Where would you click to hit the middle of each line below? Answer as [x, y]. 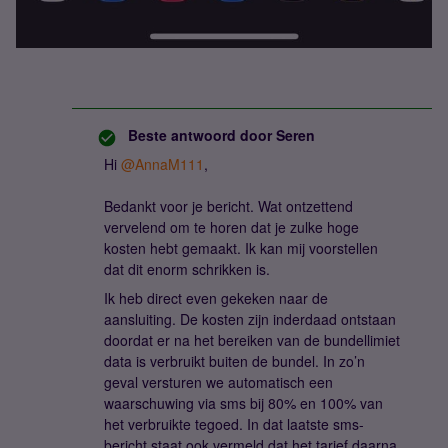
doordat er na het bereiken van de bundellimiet [252, 339]
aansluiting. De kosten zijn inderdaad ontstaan [250, 318]
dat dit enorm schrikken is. [189, 268]
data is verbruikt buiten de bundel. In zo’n [234, 360]
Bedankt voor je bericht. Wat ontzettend [228, 205]
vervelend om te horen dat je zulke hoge [231, 226]
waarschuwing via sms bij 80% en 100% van [243, 402]
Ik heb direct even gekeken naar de [216, 297]
